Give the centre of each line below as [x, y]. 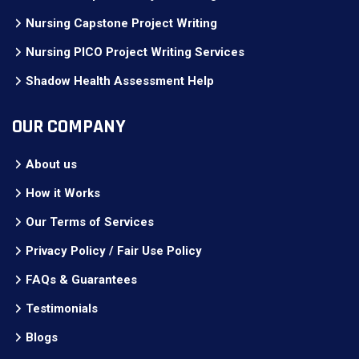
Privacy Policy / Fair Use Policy [114, 251]
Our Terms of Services [90, 222]
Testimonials [62, 309]
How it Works [63, 193]
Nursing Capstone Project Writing [121, 23]
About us [51, 164]
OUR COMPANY [69, 127]
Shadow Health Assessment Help [120, 81]
